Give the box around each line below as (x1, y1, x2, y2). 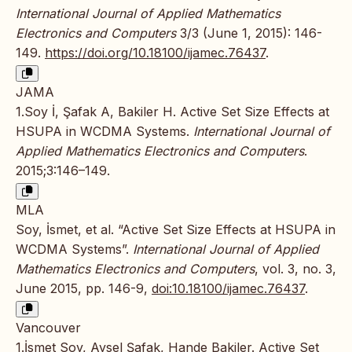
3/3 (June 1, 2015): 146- (176, 24, 322, 41)
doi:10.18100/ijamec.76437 (152, 280, 305, 296)
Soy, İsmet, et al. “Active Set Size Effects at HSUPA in (16, 221, 335, 237)
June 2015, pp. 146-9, (16, 280, 152, 296)
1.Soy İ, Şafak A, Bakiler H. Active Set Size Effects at (16, 103, 329, 119)
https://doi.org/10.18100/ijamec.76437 (45, 44, 266, 60)
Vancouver (16, 319, 81, 335)
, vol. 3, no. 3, (255, 260, 336, 277)
